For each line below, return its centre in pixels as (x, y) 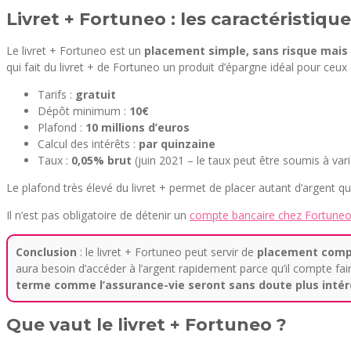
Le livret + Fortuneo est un (74, 50)
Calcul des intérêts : (88, 143)
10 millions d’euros (136, 127)
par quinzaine (177, 143)
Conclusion (46, 251)
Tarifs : (56, 94)
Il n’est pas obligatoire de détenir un (98, 215)
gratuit (96, 94)
